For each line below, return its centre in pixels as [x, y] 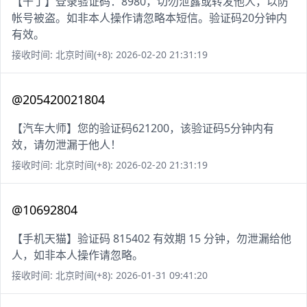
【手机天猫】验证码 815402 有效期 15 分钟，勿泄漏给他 [151, 239]
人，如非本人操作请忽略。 [77, 255]
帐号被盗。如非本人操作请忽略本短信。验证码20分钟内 [149, 18]
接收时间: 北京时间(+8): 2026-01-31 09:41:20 [110, 275]
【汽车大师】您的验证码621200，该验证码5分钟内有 [143, 128]
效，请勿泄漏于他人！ [66, 145]
